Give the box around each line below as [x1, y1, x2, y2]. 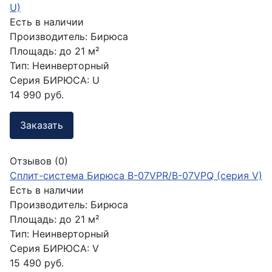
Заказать [20, 119, 63, 132]
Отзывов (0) [10, 155, 68, 168]
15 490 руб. [10, 257, 64, 270]
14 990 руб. [10, 88, 64, 101]
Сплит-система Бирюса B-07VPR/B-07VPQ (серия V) [10, 169, 262, 182]
